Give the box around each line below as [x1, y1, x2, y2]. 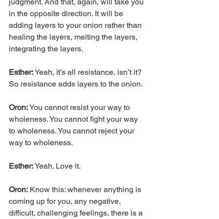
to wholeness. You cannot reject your [9, 126, 136, 135]
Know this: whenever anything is [28, 184, 143, 194]
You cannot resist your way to [28, 102, 132, 112]
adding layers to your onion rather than [9, 20, 144, 30]
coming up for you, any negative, [9, 196, 123, 206]
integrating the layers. [9, 44, 83, 53]
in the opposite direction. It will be [9, 8, 125, 18]
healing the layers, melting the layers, [9, 32, 139, 42]
